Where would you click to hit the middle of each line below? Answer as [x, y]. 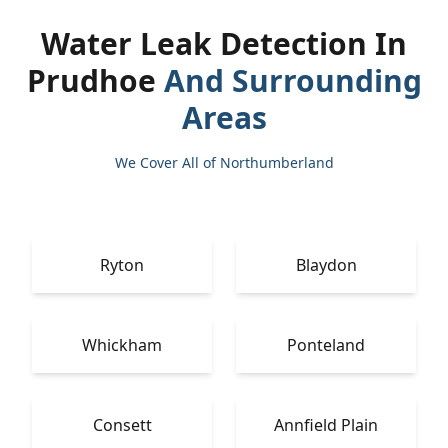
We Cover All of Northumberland [224, 162]
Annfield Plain [326, 425]
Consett [122, 425]
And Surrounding [292, 80]
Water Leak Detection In [224, 43]
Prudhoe [95, 80]
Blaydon [326, 265]
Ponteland [326, 345]
